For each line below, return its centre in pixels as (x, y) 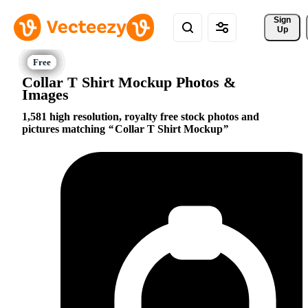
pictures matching (65, 129)
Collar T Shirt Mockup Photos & (129, 82)
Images (45, 94)
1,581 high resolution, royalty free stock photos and (141, 117)
